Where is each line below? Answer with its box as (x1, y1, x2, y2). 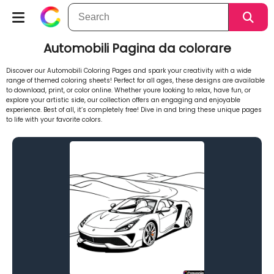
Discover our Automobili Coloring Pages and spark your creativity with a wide (6, 66, 251, 75)
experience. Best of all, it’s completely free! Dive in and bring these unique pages (6, 105, 262, 114)
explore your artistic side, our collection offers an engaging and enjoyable (6, 95, 240, 105)
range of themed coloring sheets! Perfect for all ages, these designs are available (6, 76, 265, 85)
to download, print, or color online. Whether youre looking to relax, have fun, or (6, 86, 251, 95)
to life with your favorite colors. (6, 115, 102, 124)
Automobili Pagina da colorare (43, 40, 231, 57)
